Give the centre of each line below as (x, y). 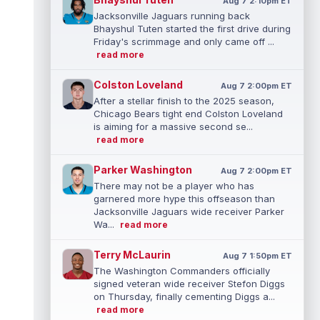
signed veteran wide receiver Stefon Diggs (189, 284)
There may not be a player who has (174, 186)
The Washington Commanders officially (182, 271)
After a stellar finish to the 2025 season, (184, 101)
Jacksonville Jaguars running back (172, 16)
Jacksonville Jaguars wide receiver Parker (189, 211)
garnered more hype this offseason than (184, 199)
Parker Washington (143, 170)
